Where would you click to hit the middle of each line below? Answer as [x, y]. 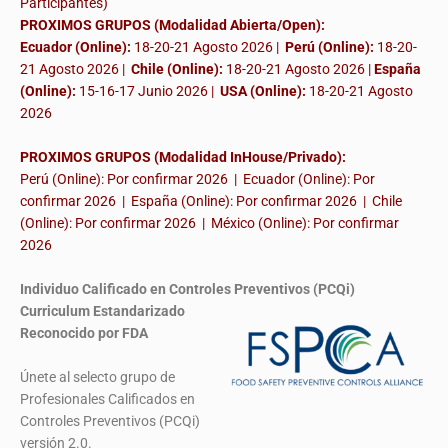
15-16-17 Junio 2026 [143, 91]
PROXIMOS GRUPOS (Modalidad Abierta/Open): [172, 25]
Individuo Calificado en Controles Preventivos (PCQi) [187, 289]
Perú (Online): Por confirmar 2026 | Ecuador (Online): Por [197, 179]
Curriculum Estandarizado [102, 311]
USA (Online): [263, 91]
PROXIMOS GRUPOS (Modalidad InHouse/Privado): [183, 157]
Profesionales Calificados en [107, 399]
